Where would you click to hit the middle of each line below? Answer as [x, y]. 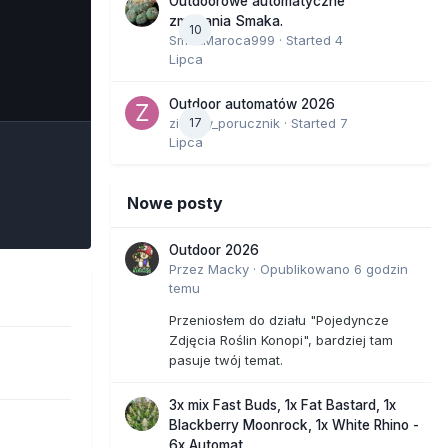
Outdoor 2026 [214, 249]
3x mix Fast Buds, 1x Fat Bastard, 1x [282, 404]
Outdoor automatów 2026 [252, 103]
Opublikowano [307, 268]
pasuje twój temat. [226, 359]
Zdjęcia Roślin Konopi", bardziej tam [281, 339]
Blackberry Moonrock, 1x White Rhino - [294, 424]
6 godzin [381, 268]
